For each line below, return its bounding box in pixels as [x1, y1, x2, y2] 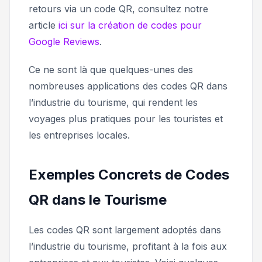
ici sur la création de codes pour [58, 19, 202, 32]
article [29, 19, 58, 32]
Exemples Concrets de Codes [29, 166, 229, 184]
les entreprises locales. [29, 129, 133, 142]
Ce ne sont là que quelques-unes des [29, 64, 193, 76]
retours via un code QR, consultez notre [29, 3, 208, 15]
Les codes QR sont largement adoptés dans [29, 224, 221, 236]
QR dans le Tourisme [29, 191, 167, 209]
